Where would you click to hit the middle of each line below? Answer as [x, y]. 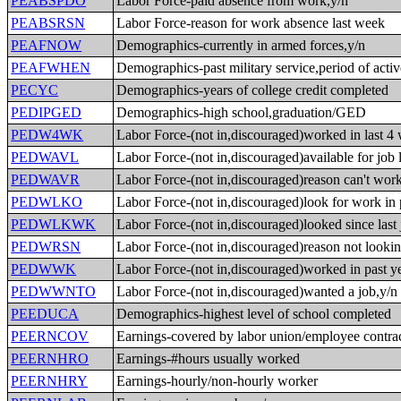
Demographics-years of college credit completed [253, 90]
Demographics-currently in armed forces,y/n [241, 45]
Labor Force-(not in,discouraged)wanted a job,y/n [257, 291]
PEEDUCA [45, 314]
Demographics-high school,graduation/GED [242, 112]
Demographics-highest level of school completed [254, 314]
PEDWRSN [46, 247]
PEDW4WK [47, 135]
